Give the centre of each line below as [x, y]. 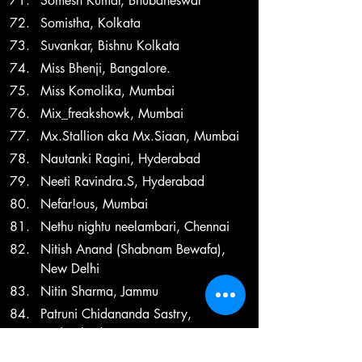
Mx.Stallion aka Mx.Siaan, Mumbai [140, 136]
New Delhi [70, 268]
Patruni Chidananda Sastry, [118, 314]
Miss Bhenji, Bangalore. [105, 68]
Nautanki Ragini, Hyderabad [120, 158]
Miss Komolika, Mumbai [107, 90]
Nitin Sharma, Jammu [99, 291]
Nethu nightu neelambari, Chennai [135, 226]
